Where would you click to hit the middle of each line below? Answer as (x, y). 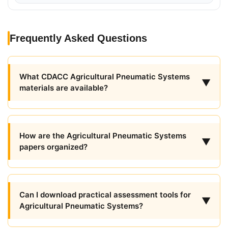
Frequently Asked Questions (78, 38)
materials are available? (64, 88)
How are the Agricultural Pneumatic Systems (103, 136)
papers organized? (53, 147)
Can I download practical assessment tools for (105, 195)
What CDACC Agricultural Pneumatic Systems (105, 77)
